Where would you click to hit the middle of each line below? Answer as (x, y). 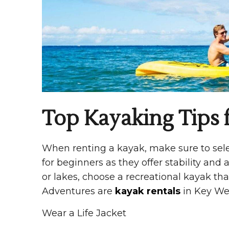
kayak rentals (148, 191)
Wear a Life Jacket (84, 213)
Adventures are (78, 191)
